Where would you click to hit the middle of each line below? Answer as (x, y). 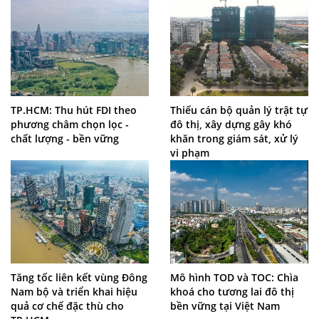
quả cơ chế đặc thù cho (67, 305)
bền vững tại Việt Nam (225, 305)
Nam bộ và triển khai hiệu (74, 291)
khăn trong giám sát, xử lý (234, 138)
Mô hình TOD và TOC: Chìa (234, 277)
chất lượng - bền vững (65, 138)
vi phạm (190, 152)
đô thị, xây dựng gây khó (231, 124)
